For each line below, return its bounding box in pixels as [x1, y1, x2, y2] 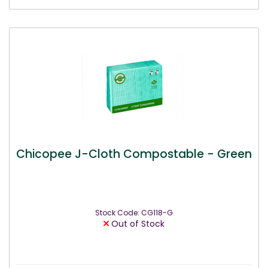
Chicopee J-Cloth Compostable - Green [16, 145, 252, 162]
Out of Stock [109, 218, 165, 230]
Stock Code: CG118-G [95, 208, 173, 218]
